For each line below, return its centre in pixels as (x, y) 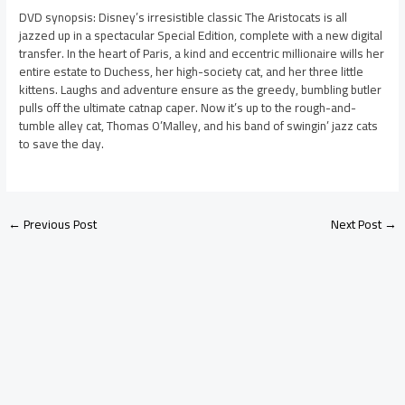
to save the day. (62, 144)
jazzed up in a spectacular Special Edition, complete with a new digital (201, 36)
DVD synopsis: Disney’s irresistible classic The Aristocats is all (184, 18)
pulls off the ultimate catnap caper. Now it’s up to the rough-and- (188, 108)
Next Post (357, 225)
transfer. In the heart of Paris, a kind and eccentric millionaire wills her (202, 54)
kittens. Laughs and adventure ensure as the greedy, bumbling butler (201, 90)
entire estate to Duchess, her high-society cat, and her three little (192, 72)
